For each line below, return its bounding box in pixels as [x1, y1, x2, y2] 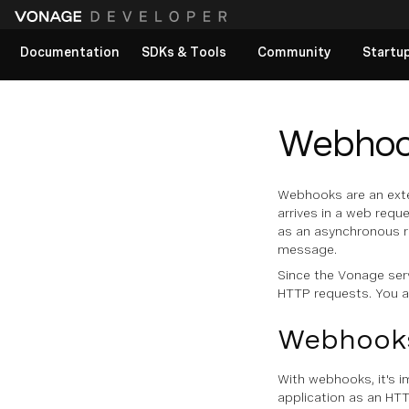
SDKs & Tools [142, 44, 226, 59]
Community [257, 44, 331, 59]
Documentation [20, 44, 120, 59]
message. [278, 242, 337, 257]
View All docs [29, 104, 109, 119]
